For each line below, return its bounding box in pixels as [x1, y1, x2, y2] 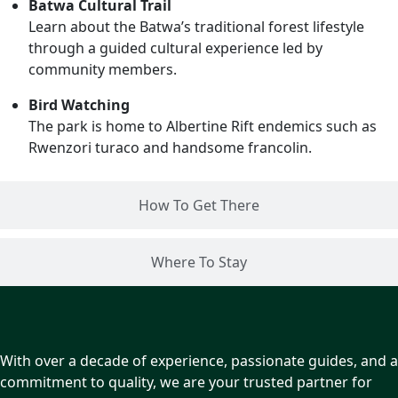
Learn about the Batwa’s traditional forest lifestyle [28, 16, 364, 36]
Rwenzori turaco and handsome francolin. [28, 137, 312, 157]
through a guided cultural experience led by [28, 37, 322, 58]
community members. [28, 59, 177, 79]
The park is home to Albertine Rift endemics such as [28, 115, 377, 136]
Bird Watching [28, 94, 130, 115]
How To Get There [139, 195, 259, 215]
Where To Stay [151, 251, 247, 272]
